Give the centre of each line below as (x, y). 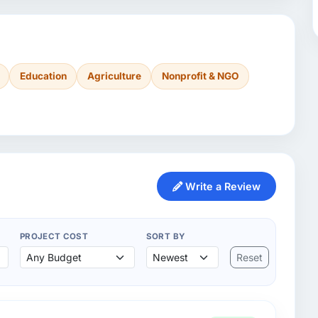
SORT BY (165, 237)
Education (43, 76)
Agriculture (114, 76)
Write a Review (221, 187)
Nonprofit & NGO (200, 76)
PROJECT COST (54, 237)
